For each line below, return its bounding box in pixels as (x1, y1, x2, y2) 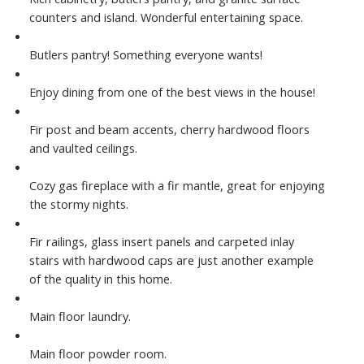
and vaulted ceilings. (28, 140, 137, 157)
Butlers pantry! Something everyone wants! (28, 46, 262, 63)
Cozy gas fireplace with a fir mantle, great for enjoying (28, 177, 325, 194)
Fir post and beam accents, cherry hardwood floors (28, 121, 310, 138)
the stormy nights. (28, 196, 128, 213)
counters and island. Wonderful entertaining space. (28, 9, 303, 26)
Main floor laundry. (28, 308, 131, 325)
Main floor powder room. (28, 345, 167, 362)
